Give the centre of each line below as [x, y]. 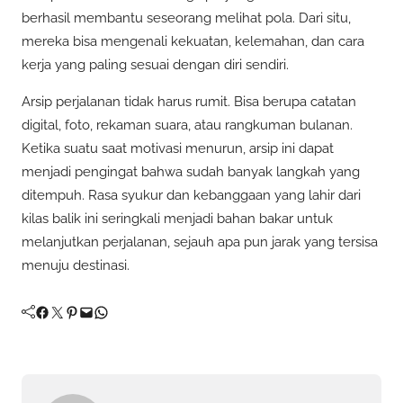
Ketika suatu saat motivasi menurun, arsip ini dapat [178, 148]
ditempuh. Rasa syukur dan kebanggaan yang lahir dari [191, 195]
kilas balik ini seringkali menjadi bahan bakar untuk [177, 218]
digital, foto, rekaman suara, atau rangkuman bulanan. [187, 125]
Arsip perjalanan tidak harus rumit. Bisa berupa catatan [189, 101]
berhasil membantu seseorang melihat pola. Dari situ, [186, 18]
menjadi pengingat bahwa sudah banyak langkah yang [191, 171]
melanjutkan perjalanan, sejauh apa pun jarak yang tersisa [200, 242]
